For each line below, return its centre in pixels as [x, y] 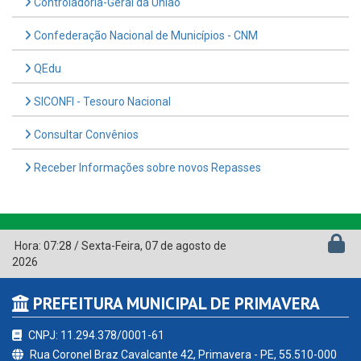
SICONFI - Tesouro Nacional [101, 101]
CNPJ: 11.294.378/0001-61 [95, 335]
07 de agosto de [186, 245]
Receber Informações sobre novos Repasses [146, 167]
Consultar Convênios [85, 134]
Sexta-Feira [111, 245]
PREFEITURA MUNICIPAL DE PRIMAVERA [174, 303]
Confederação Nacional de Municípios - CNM [145, 35]
